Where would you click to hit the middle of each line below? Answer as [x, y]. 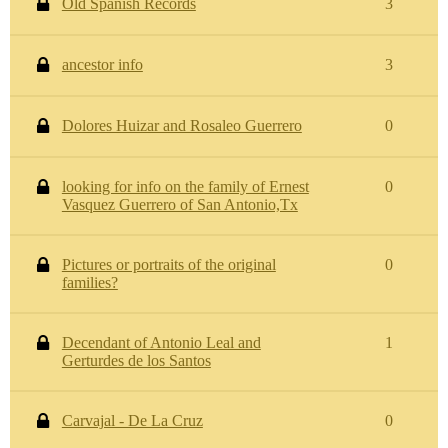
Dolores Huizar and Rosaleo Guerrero [181, 125]
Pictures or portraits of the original [168, 264]
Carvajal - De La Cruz [132, 420]
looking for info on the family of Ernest [185, 186]
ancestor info [102, 64]
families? [89, 282]
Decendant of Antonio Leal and [161, 342]
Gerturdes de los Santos [136, 360]
